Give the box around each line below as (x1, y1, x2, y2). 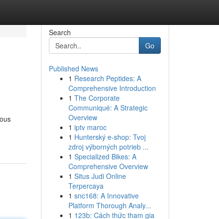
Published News (48, 64, 98, 73)
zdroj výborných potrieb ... (68, 142, 149, 152)
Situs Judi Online (74, 171, 126, 181)
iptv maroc (74, 122, 107, 132)
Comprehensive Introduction (68, 83, 156, 93)
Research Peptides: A (74, 73, 141, 83)
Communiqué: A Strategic (68, 103, 148, 112)
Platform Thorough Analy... (68, 200, 151, 210)
